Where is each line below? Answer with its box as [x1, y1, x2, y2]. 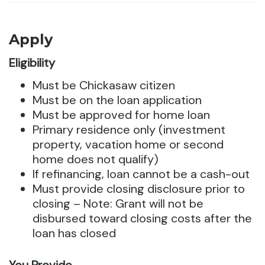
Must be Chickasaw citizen [33, 77, 175, 93]
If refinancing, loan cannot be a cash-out [33, 166, 250, 182]
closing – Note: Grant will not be [33, 196, 203, 211]
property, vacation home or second [33, 137, 224, 152]
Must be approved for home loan [33, 107, 210, 122]
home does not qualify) [33, 151, 159, 167]
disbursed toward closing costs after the [33, 211, 252, 226]
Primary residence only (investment [33, 122, 225, 137]
